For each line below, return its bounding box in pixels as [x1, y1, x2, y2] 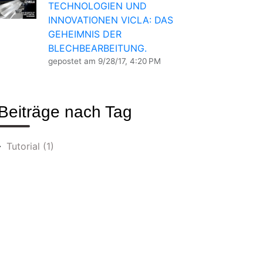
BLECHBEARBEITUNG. [48, 42, 147, 54]
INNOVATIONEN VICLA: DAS [48, 14, 173, 26]
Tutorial [6, 140, 43, 152]
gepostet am [48, 56, 96, 66]
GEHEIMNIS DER [48, 28, 122, 40]
